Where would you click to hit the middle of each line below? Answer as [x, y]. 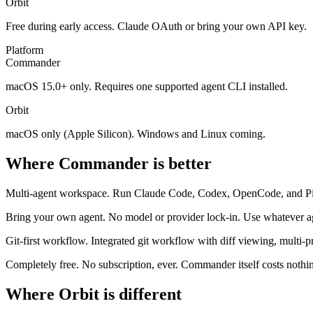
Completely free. [42, 264]
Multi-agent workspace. [58, 193]
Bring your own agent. [56, 217]
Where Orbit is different [94, 294]
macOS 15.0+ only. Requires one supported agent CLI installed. [147, 86]
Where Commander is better [109, 163]
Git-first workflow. [47, 240]
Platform [24, 50]
